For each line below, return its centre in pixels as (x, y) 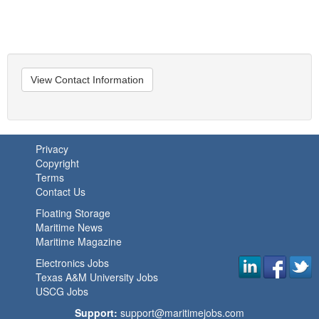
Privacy (52, 149)
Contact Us (61, 192)
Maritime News (69, 227)
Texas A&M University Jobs (97, 277)
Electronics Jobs (72, 263)
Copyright (57, 163)
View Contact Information (87, 80)
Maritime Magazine (79, 241)
